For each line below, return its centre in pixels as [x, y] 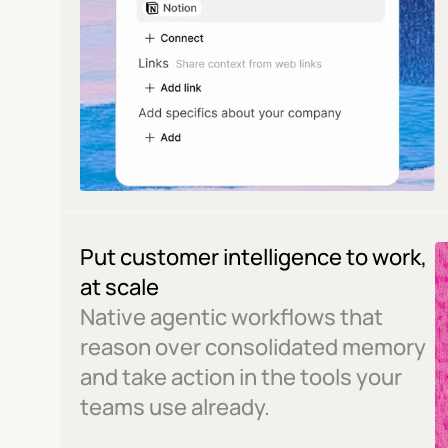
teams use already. [175, 407]
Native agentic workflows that [231, 317]
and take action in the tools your [241, 377]
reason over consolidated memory [253, 347]
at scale [119, 287]
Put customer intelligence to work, [253, 257]
